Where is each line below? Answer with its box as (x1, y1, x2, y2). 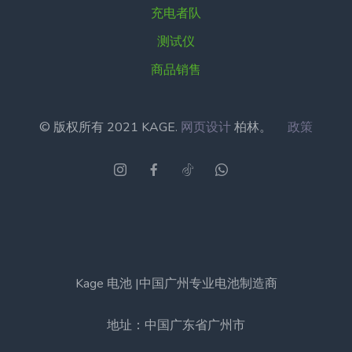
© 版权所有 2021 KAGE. (39, 118, 181, 136)
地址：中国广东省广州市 (107, 316, 245, 334)
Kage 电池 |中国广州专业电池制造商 (75, 274, 277, 292)
